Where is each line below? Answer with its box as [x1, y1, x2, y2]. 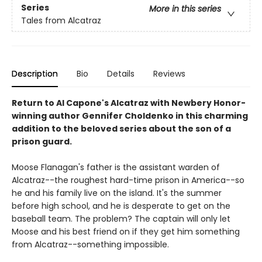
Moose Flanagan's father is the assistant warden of [12, 161, 220, 174]
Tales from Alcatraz [21, 14, 101, 26]
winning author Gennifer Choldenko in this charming [12, 110, 248, 122]
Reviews [153, 68, 185, 80]
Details [107, 68, 135, 80]
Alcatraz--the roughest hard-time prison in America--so [12, 174, 244, 187]
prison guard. [12, 136, 72, 148]
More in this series [149, 2, 221, 15]
